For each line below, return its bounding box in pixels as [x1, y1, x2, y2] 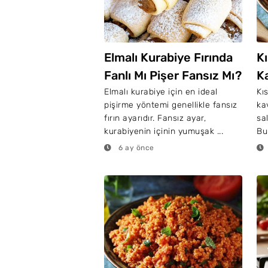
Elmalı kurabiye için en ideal [104, 87, 218, 97]
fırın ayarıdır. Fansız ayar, [104, 113, 206, 123]
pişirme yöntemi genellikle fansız [104, 100, 237, 110]
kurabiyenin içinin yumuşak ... [104, 126, 223, 136]
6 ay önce [116, 144, 154, 152]
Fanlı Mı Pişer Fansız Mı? [104, 68, 242, 83]
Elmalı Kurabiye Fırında [104, 50, 233, 65]
